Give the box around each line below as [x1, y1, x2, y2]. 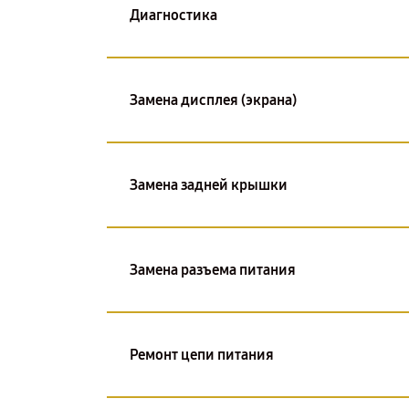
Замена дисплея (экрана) [130, 90, 297, 109]
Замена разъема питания [130, 260, 296, 278]
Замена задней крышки [130, 175, 288, 194]
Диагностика [130, 5, 217, 24]
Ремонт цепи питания [130, 345, 274, 363]
